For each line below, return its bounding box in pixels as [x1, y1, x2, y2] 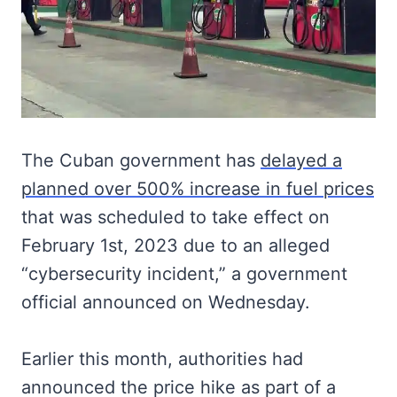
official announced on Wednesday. [21, 292, 310, 313]
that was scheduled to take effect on [21, 206, 330, 228]
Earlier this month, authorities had [21, 348, 303, 370]
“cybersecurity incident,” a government [21, 263, 347, 284]
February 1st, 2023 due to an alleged [21, 235, 330, 256]
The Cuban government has [21, 150, 261, 171]
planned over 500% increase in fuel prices [21, 178, 374, 199]
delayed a [261, 150, 342, 171]
